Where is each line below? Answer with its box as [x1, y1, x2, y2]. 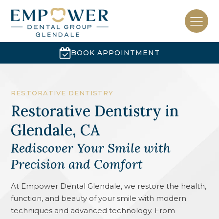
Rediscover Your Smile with [11, 139, 171, 156]
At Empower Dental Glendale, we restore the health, [11, 181, 207, 191]
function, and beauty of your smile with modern [11, 193, 187, 203]
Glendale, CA [11, 120, 100, 139]
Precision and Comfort [11, 155, 143, 172]
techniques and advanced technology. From [11, 205, 175, 215]
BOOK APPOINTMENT [71, 48, 160, 57]
